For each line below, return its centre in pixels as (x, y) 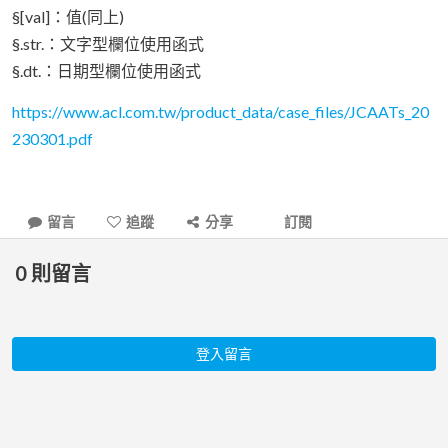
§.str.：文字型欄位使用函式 (108, 43)
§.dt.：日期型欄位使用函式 (106, 70)
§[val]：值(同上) (68, 16)
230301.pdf (52, 138)
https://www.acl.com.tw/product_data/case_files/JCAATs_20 (220, 111)
